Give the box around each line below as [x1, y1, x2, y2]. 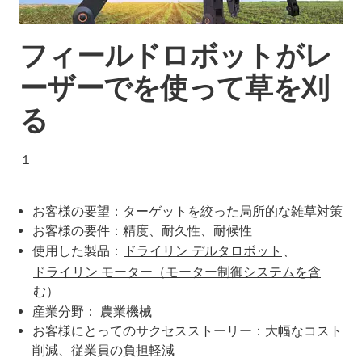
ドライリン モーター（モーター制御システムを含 [33, 263, 321, 280]
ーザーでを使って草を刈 [19, 71, 330, 105]
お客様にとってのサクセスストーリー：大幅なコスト [32, 322, 343, 339]
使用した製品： [32, 242, 123, 259]
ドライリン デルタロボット [124, 242, 282, 259]
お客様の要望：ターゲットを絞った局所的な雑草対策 [32, 203, 343, 219]
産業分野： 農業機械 [32, 303, 152, 319]
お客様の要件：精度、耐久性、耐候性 [32, 222, 252, 238]
